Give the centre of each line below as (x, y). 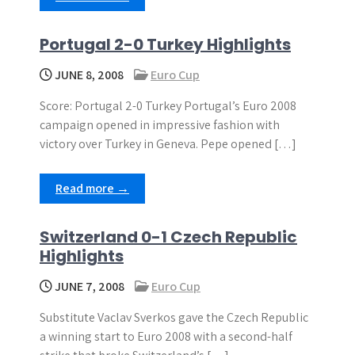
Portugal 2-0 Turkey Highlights (165, 44)
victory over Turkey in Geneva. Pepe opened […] (168, 144)
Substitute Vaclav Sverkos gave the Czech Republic (174, 317)
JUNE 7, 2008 (88, 286)
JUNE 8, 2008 (88, 75)
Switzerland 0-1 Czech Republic (168, 237)
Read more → (92, 188)
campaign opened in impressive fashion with (160, 125)
